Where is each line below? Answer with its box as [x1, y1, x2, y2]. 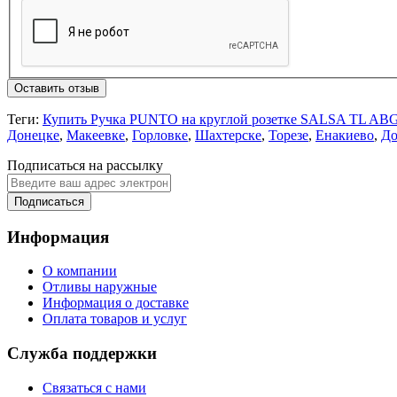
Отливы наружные [43, 279, 157, 295]
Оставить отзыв [14, 81, 99, 95]
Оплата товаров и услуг [43, 311, 187, 327]
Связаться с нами [43, 379, 146, 395]
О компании [43, 263, 117, 279]
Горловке [132, 127, 188, 143]
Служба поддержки [7, 343, 157, 362]
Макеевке [66, 127, 125, 143]
